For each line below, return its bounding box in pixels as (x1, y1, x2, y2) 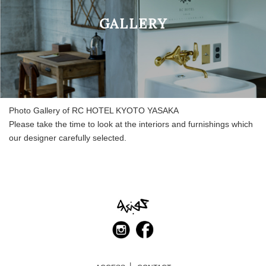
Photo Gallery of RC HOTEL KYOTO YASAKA (9, 106, 179, 116)
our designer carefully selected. (9, 133, 126, 143)
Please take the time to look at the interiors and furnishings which (9, 119, 253, 129)
